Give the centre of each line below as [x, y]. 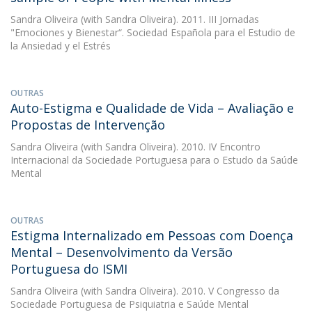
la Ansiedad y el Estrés [61, 46]
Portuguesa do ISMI [69, 269]
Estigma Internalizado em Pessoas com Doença [152, 235]
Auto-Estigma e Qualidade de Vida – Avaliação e [152, 108]
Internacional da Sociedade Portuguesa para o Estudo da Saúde [154, 160]
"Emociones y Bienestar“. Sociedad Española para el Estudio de [153, 32]
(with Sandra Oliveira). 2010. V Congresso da [179, 291]
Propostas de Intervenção [88, 125]
